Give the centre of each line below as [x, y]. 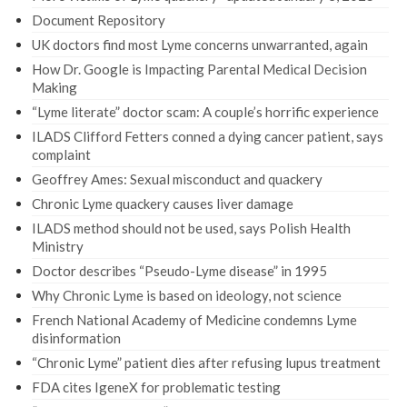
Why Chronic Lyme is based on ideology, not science [187, 295]
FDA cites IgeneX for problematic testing [156, 387]
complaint [61, 154]
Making [55, 87]
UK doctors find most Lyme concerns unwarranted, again [200, 44]
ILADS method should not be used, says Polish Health [191, 228]
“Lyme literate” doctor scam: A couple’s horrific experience [205, 111]
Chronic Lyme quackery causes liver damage [163, 203]
